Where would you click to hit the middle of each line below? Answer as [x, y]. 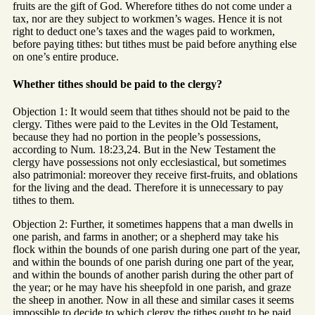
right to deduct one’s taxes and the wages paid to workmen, [144, 31]
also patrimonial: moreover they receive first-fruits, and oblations [155, 175]
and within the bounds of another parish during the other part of [153, 275]
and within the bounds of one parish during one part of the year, [153, 262]
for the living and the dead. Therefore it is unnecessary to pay [148, 188]
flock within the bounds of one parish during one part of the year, [156, 250]
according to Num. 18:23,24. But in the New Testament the [144, 150]
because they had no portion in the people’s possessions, [137, 137]
